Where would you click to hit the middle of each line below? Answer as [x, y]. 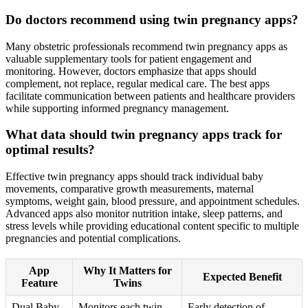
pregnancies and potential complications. [93, 239]
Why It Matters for [127, 271]
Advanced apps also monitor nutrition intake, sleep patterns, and [144, 214]
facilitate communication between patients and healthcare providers [150, 96]
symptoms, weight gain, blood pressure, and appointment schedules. [153, 201]
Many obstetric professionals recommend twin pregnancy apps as [146, 46]
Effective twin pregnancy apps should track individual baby [134, 177]
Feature [39, 283]
